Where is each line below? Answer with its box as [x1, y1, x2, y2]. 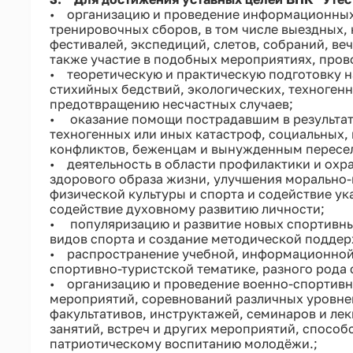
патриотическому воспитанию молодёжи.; [49, 335, 318, 351]
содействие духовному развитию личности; [49, 200, 325, 217]
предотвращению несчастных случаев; [49, 95, 293, 112]
